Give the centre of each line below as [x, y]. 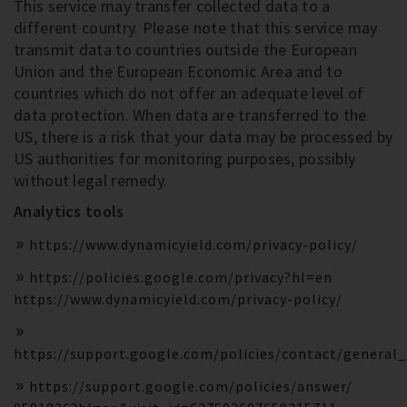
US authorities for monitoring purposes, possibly [185, 159]
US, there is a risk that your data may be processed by [203, 137]
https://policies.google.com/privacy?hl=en [181, 277]
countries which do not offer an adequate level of [189, 93]
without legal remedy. [91, 180]
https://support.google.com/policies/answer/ [191, 386]
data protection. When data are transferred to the [190, 115]
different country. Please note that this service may [196, 28]
